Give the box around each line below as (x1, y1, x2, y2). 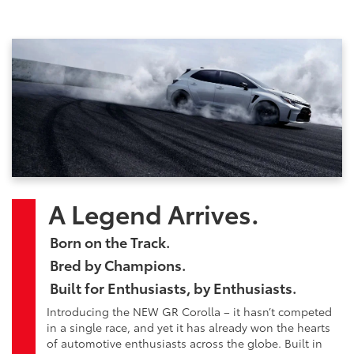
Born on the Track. (50, 231, 170, 252)
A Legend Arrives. (48, 194, 259, 231)
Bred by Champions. (50, 254, 186, 275)
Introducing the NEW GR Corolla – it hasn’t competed (47, 303, 332, 319)
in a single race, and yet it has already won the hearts (47, 318, 330, 335)
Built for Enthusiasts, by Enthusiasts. (50, 277, 296, 298)
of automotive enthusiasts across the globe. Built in (47, 334, 322, 351)
